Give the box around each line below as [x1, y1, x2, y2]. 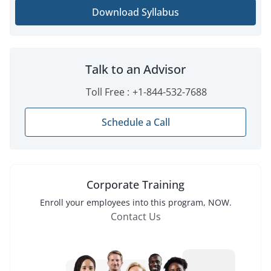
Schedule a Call [101, 115, 170, 129]
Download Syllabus [92, 5, 179, 19]
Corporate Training [87, 177, 184, 192]
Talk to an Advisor [85, 60, 186, 77]
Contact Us [110, 209, 161, 223]
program [168, 196, 203, 208]
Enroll [39, 196, 64, 208]
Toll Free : [86, 85, 129, 99]
